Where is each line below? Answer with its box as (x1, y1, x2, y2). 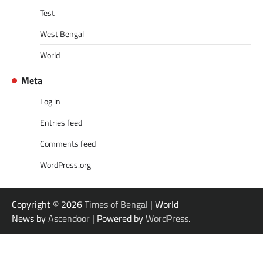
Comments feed (40, 137, 96, 150)
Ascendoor (48, 211, 90, 226)
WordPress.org (40, 159, 91, 171)
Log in (40, 95, 60, 108)
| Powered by (90, 211, 146, 226)
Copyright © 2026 (12, 197, 85, 212)
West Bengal (40, 28, 84, 41)
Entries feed (40, 116, 82, 129)
